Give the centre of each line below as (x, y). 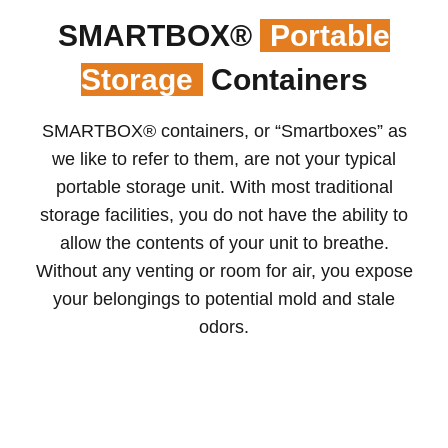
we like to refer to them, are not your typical (224, 159)
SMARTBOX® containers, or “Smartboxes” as (224, 131)
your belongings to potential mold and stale (224, 299)
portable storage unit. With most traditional (224, 187)
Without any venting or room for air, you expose (224, 271)
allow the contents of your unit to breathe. (224, 243)
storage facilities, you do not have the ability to (224, 215)
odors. (224, 327)
